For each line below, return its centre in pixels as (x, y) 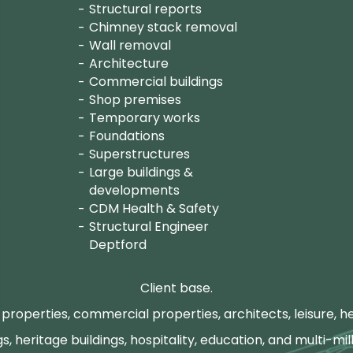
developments (135, 190)
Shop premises (136, 99)
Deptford (118, 244)
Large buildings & (141, 172)
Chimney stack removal (163, 27)
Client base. (176, 288)
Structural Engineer (149, 226)
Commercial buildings (156, 81)
